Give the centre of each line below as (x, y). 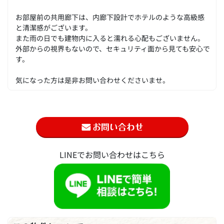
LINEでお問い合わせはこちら (112, 155)
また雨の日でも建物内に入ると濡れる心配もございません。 (110, 38)
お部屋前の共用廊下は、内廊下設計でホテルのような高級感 (110, 17)
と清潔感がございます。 (54, 27)
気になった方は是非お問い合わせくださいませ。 (92, 80)
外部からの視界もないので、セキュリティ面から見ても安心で (113, 48)
